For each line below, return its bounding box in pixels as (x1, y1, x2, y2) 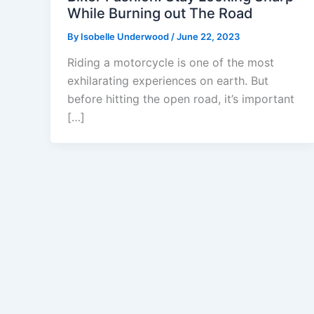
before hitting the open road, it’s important (67, 92, 294, 107)
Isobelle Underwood (81, 30, 171, 42)
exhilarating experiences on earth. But (67, 74, 268, 88)
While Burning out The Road (67, 4, 253, 22)
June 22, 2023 (177, 30, 240, 42)
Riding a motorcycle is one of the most (67, 55, 274, 70)
